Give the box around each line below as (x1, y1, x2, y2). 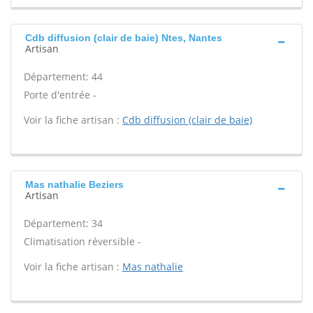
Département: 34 (24, 217, 103, 230)
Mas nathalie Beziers (25, 179, 124, 190)
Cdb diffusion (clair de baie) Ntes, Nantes (25, 32, 222, 43)
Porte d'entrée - (24, 88, 96, 101)
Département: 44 (24, 70, 103, 83)
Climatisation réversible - (24, 235, 141, 248)
